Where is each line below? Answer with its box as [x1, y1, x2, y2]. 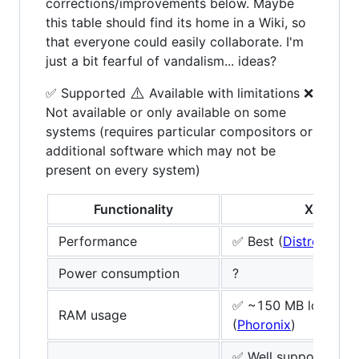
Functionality [94, 200, 173, 217]
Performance [58, 232, 137, 249]
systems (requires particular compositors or [46, 123, 313, 139]
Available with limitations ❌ [145, 84, 313, 101]
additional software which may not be [46, 142, 276, 159]
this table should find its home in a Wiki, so [46, 14, 306, 30]
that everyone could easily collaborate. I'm [46, 33, 304, 50]
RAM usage [58, 306, 127, 323]
